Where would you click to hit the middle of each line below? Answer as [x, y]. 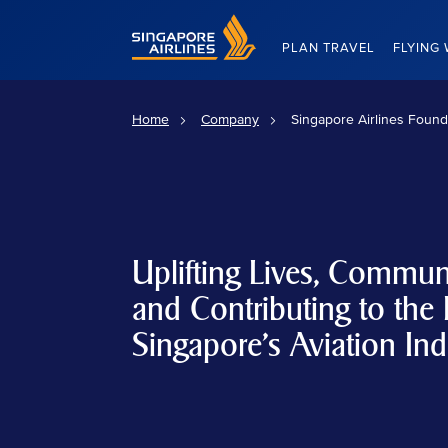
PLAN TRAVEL [328, 48]
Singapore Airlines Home [209, 22]
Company [230, 119]
